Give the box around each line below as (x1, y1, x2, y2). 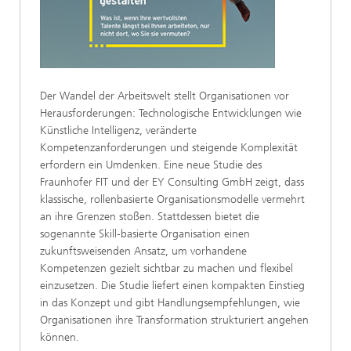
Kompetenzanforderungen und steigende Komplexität (40, 140, 298, 154)
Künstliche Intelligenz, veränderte (40, 123, 197, 137)
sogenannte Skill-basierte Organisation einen (40, 226, 250, 241)
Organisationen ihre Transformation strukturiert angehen (40, 313, 309, 327)
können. (40, 330, 79, 344)
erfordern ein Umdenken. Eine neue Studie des (40, 157, 262, 172)
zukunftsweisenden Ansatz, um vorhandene (40, 244, 247, 258)
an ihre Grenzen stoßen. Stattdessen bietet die (40, 209, 259, 223)
